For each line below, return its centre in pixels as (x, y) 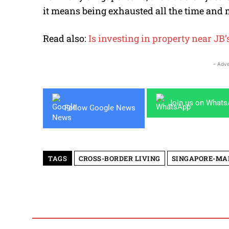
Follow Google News (100, 108)
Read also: (66, 38)
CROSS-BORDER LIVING (120, 158)
